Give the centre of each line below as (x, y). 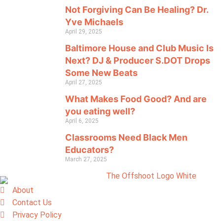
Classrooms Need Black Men (126, 138)
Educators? (90, 150)
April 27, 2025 (84, 83)
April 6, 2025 (82, 121)
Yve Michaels (94, 22)
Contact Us (32, 203)
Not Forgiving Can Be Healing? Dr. (137, 10)
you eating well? (100, 111)
